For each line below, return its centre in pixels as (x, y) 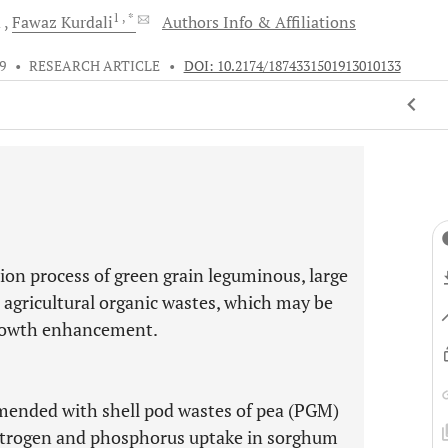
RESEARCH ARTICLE (95, 66)
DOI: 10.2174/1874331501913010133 (292, 66)
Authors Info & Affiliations (259, 22)
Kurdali (87, 22)
